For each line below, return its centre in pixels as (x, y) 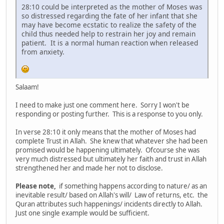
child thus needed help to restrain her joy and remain (108, 33)
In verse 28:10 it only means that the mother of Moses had (106, 132)
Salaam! (27, 87)
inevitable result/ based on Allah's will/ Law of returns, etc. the (112, 195)
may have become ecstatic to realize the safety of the (109, 24)
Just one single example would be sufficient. (82, 213)
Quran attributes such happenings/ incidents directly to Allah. (110, 204)
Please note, (36, 186)
